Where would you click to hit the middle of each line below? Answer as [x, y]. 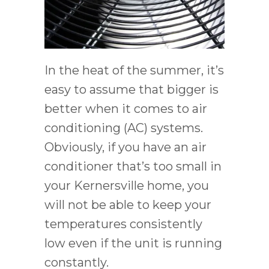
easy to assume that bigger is [131, 90]
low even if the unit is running [133, 243]
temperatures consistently [123, 224]
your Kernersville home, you [127, 186]
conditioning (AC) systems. [124, 128]
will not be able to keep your [128, 205]
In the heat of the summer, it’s [134, 71]
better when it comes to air [126, 109]
